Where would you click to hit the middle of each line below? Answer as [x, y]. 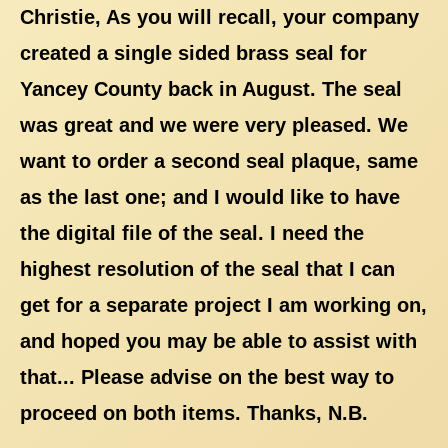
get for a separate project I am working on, [223, 304]
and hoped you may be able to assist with [218, 340]
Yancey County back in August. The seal [211, 88]
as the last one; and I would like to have [210, 196]
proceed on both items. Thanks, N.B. [194, 412]
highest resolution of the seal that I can [207, 268]
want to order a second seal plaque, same [219, 160]
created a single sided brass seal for [193, 52]
